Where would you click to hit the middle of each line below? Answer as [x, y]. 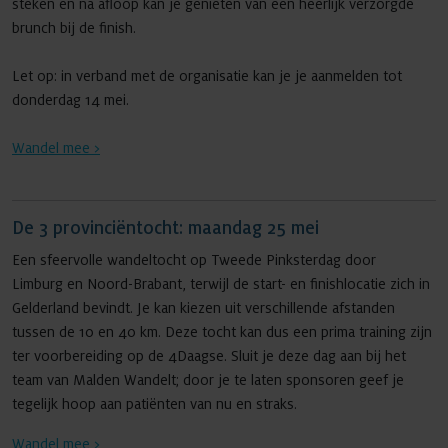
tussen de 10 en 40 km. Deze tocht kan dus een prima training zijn [222, 332]
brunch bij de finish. [78, 28]
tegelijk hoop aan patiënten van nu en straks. [156, 404]
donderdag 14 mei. [70, 100]
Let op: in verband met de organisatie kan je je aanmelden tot [207, 76]
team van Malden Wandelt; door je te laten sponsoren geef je [208, 380]
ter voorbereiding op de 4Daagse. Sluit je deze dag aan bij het [209, 356]
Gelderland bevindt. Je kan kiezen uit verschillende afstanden [203, 308]
